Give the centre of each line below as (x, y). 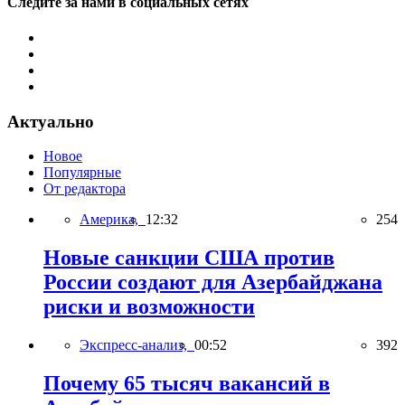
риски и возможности (149, 307)
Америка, (113, 220)
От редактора (85, 189)
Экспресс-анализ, (137, 345)
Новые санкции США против (189, 258)
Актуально (51, 121)
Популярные (82, 173)
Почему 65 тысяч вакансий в (187, 384)
